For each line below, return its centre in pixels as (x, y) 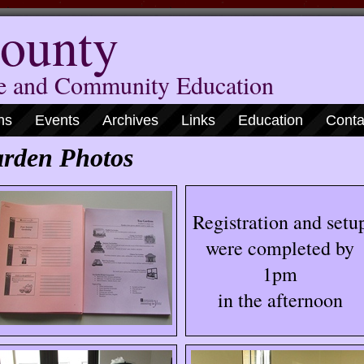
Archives (130, 120)
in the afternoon (280, 300)
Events (57, 120)
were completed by (280, 248)
